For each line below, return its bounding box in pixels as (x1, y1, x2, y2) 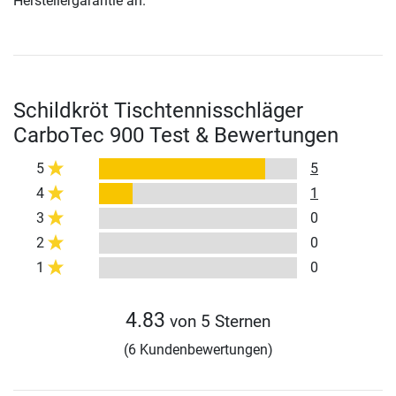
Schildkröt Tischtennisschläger (13, 98, 303, 124)
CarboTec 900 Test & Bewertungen (13, 123, 339, 148)
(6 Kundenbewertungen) (123, 341, 273, 359)
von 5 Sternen (165, 311, 270, 332)
